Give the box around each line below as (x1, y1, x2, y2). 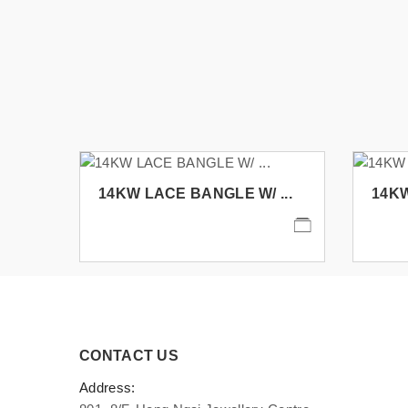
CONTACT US (79, 347, 178, 363)
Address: (79, 379, 136, 395)
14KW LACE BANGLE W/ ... (98, 185, 292, 201)
